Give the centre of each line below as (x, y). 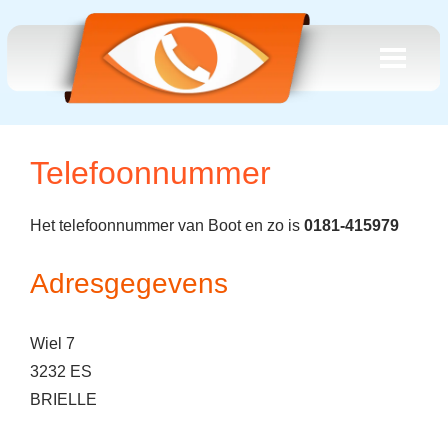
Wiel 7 (52, 343)
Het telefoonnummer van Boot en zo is (167, 225)
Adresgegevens (129, 283)
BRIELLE (63, 399)
